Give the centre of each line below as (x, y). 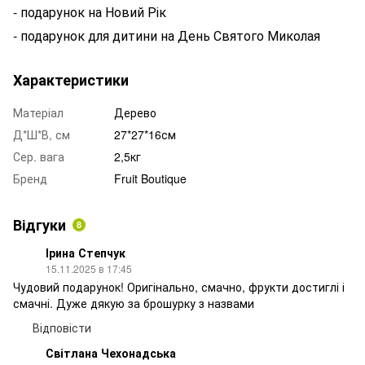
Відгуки (40, 224)
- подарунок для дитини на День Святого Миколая (167, 35)
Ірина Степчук (86, 252)
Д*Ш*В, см (42, 134)
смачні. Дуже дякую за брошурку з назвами (134, 303)
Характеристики (71, 79)
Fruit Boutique (150, 178)
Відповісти (62, 327)
